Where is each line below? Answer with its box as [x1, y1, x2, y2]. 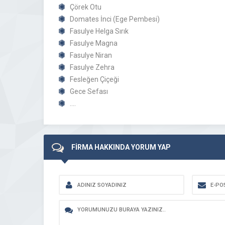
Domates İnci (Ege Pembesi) [70, 15, 160, 23]
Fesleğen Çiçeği [70, 75, 119, 83]
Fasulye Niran [70, 51, 112, 59]
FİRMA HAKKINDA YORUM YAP [71, 143, 171, 151]
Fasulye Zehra [70, 63, 115, 71]
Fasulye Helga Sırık [70, 27, 129, 35]
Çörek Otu [70, 3, 101, 11]
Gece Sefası [70, 87, 108, 95]
